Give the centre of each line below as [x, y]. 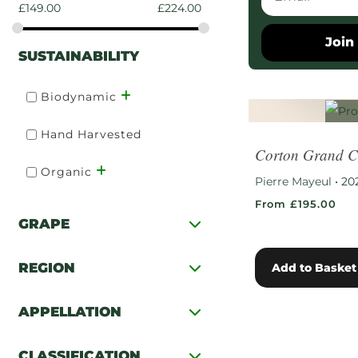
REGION [47, 267]
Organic [66, 172]
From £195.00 [296, 204]
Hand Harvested [91, 135]
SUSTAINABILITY [79, 56]
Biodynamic [79, 97]
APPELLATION [70, 311]
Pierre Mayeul [294, 182]
